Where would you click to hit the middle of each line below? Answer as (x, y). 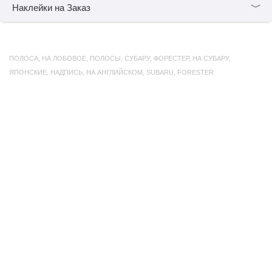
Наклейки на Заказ (51, 8)
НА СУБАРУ (211, 58)
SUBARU (160, 72)
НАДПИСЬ (66, 72)
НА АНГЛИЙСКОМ (114, 72)
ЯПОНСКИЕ (28, 72)
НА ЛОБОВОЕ (64, 58)
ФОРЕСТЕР (171, 58)
